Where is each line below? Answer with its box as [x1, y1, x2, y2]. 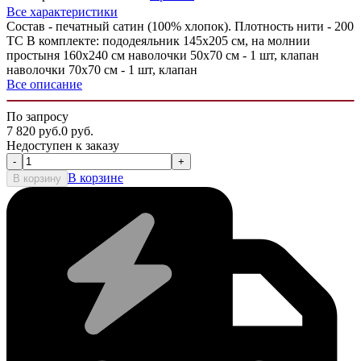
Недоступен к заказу [6, 138, 119, 152]
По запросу [6, 109, 68, 123]
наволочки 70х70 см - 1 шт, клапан [6, 62, 197, 77]
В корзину [13, 172, 61, 185]
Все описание [6, 77, 82, 91]
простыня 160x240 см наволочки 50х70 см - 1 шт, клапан [6, 48, 319, 62]
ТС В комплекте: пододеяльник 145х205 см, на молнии [6, 33, 310, 48]
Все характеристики [6, 4, 118, 19]
